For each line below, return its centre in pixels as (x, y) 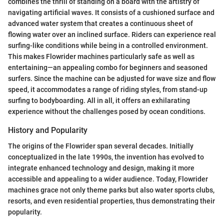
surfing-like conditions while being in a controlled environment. (108, 46)
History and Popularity (48, 130)
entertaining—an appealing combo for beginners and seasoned (108, 68)
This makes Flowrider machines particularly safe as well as (101, 57)
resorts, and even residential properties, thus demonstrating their (111, 201)
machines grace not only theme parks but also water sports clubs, (111, 190)
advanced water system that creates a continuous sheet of (100, 24)
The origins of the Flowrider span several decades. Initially (101, 146)
